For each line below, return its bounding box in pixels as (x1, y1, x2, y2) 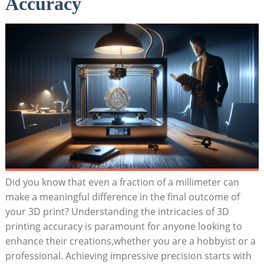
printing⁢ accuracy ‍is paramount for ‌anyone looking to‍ (5, 219, 242, 233)
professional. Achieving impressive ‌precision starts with (5, 249, 252, 262)
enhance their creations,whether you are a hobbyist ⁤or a (5, 234, 256, 247)
